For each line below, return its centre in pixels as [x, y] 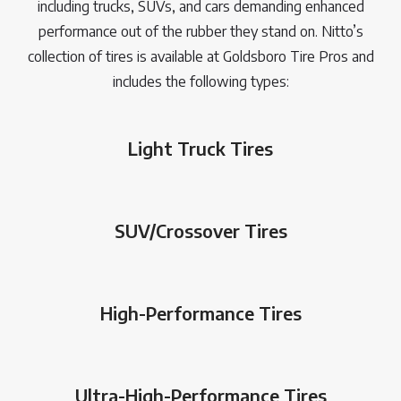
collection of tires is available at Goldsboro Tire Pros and [200, 57]
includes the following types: [200, 82]
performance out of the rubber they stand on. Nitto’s [200, 32]
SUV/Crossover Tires [200, 231]
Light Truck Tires [200, 149]
